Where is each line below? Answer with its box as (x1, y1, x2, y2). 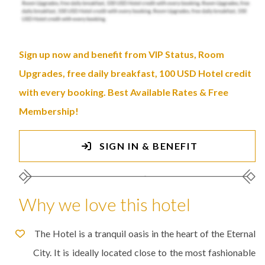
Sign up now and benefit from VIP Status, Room (19, 48, 224, 60)
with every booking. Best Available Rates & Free (19, 86, 228, 98)
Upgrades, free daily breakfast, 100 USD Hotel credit (19, 67, 251, 79)
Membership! (19, 105, 79, 117)
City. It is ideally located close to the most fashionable (33, 246, 256, 258)
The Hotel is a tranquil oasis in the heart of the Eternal (34, 227, 256, 239)
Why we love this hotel (19, 193, 190, 215)
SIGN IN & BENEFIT (99, 140, 198, 151)
